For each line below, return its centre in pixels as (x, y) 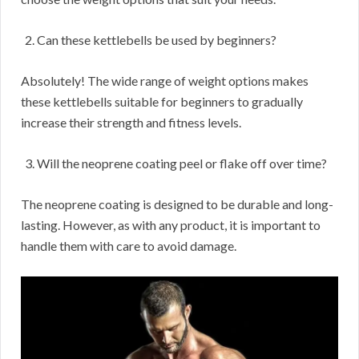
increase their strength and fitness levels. (131, 123)
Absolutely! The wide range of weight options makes (165, 81)
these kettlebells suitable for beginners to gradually (162, 102)
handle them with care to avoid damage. (129, 246)
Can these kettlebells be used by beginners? (157, 40)
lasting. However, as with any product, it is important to (171, 225)
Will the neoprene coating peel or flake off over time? (182, 163)
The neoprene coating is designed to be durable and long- (177, 204)
